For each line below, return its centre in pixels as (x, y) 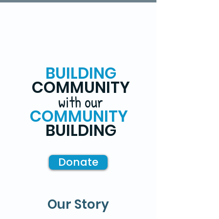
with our (81, 102)
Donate (78, 162)
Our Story (78, 204)
